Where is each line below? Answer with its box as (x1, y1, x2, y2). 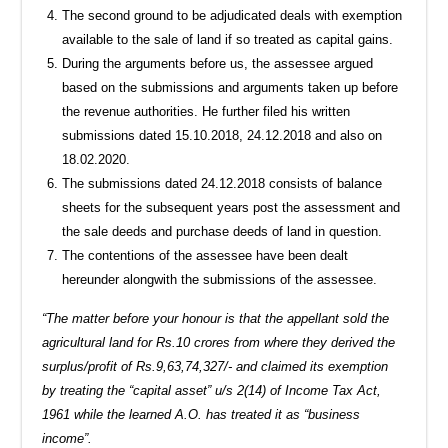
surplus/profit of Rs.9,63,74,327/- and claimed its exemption (42, 358, 389, 374)
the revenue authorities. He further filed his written (62, 103, 351, 119)
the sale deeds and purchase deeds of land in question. (62, 223, 383, 239)
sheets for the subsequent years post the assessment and (62, 199, 401, 215)
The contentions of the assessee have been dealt (62, 247, 349, 263)
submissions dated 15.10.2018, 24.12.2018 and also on (62, 127, 383, 143)
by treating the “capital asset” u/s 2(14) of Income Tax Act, (42, 382, 382, 398)
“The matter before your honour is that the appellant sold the (42, 310, 390, 326)
